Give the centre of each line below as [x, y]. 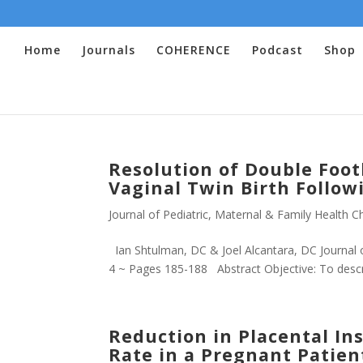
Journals [109, 49]
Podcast [278, 49]
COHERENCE [194, 49]
